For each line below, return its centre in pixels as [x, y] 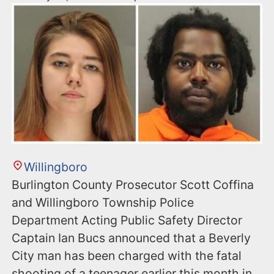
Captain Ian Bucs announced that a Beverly [131, 238]
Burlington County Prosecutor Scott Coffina [133, 185]
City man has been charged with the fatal [127, 256]
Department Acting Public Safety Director [127, 220]
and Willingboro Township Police [103, 203]
